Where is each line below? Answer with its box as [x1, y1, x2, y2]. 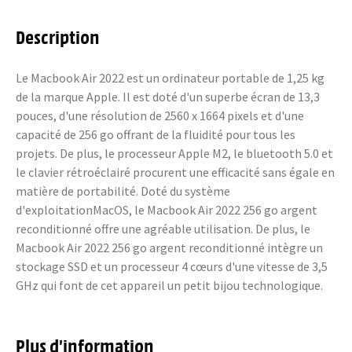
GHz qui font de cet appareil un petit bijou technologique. [16, 277, 323, 293]
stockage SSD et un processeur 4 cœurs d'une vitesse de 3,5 [16, 258, 328, 274]
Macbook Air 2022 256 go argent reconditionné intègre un [16, 240, 323, 255]
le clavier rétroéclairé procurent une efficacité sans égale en [16, 164, 335, 180]
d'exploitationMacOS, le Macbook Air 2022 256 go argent [16, 202, 317, 218]
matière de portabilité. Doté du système [16, 183, 230, 199]
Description [16, 24, 100, 48]
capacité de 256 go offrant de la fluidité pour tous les [16, 126, 295, 142]
